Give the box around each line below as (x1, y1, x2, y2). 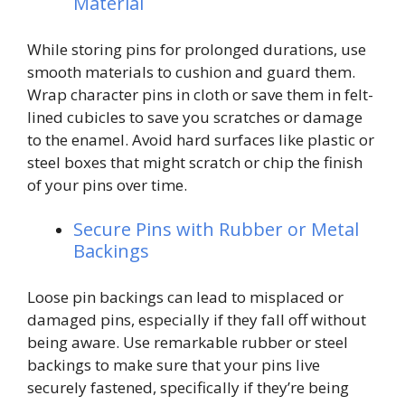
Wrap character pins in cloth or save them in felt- (27, 83, 373, 105)
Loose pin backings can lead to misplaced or (27, 286, 344, 307)
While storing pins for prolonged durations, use (27, 38, 366, 60)
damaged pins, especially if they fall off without (27, 308, 366, 330)
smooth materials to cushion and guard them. (27, 61, 355, 82)
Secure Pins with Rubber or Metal (73, 217, 359, 242)
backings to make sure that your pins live (27, 353, 320, 375)
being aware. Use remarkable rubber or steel (27, 331, 348, 353)
